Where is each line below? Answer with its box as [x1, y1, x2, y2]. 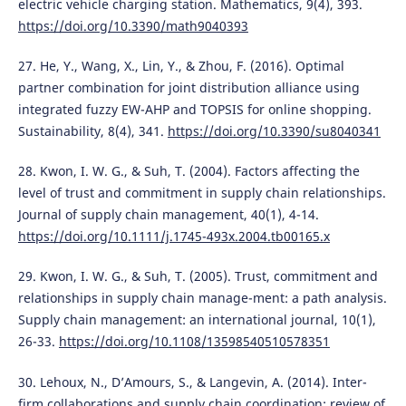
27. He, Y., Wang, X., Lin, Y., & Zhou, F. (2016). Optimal [17, 57, 344, 75]
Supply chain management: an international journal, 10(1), [17, 311, 376, 329]
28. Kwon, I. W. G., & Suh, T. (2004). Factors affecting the [17, 162, 360, 180]
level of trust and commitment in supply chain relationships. [17, 184, 386, 202]
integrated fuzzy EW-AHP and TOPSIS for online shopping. [17, 101, 372, 119]
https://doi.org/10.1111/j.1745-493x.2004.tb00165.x [17, 227, 330, 246]
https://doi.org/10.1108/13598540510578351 [58, 333, 330, 351]
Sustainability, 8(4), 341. [17, 122, 168, 140]
